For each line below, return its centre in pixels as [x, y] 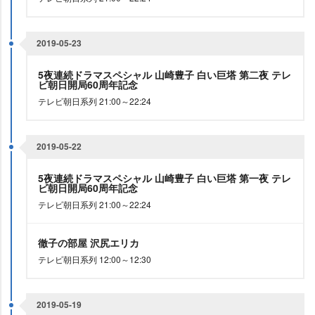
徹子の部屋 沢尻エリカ [90, 243]
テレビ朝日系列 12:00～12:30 [95, 259]
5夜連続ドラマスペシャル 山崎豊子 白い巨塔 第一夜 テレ [165, 178]
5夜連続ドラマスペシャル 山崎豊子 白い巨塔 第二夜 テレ [165, 75]
